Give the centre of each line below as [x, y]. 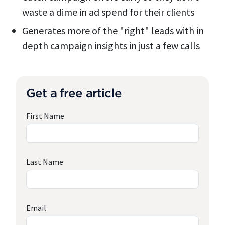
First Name [45, 115]
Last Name [45, 161]
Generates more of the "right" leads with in [113, 30]
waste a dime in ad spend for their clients [108, 12]
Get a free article [74, 93]
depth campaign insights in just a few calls [111, 45]
